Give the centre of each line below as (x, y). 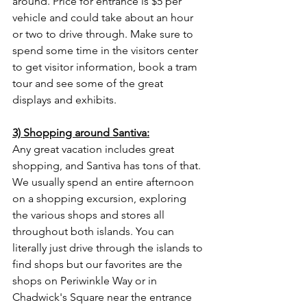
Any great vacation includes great (95, 149)
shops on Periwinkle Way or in (86, 281)
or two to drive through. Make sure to (104, 34)
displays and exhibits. (66, 100)
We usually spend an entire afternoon (105, 182)
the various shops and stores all (90, 215)
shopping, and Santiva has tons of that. (108, 165)
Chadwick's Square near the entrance (103, 297)
